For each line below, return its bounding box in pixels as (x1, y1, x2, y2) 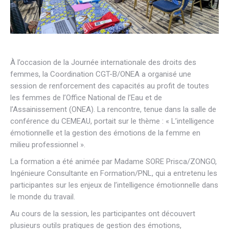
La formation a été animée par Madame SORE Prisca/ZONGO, (10, 157, 217, 167)
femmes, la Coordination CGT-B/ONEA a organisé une (10, 70, 191, 79)
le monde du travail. (10, 192, 75, 202)
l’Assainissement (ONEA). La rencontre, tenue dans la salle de (10, 105, 216, 114)
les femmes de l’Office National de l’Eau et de (10, 93, 162, 103)
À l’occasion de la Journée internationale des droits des (10, 58, 196, 67)
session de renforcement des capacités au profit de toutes (10, 81, 209, 91)
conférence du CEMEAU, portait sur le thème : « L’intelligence (10, 117, 214, 126)
